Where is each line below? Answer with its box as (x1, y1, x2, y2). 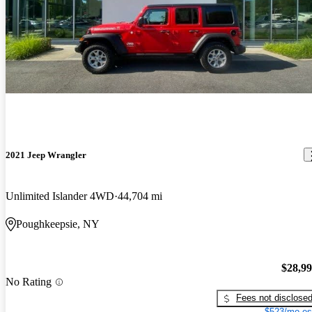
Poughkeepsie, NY (16, 217, 100, 230)
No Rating (6, 276, 52, 288)
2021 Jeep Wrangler (6, 149, 86, 160)
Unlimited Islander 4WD (6, 189, 114, 202)
